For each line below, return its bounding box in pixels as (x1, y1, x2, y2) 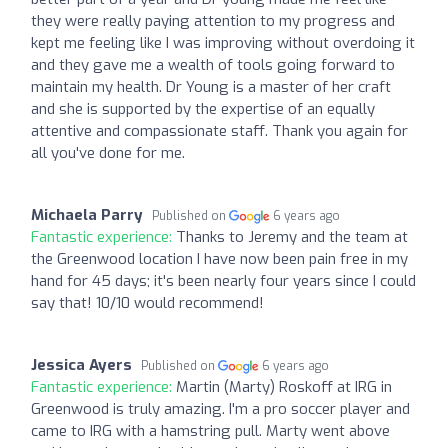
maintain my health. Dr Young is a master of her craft (31, 76, 391, 97)
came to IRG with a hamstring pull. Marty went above (31, 420, 390, 441)
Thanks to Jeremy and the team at (176, 226, 408, 247)
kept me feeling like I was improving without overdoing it (31, 32, 415, 53)
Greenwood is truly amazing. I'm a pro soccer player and (31, 398, 410, 419)
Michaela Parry (31, 204, 143, 225)
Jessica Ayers (31, 354, 132, 375)
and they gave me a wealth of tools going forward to (31, 54, 395, 75)
